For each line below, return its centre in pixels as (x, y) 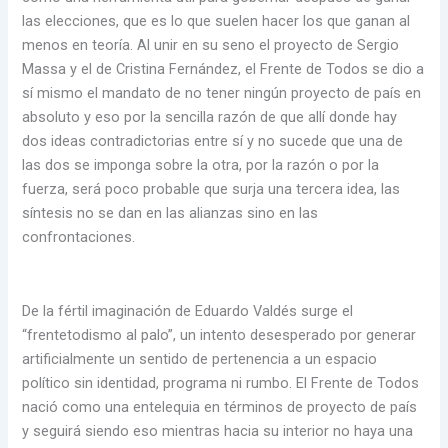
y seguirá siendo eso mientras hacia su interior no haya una (218, 430)
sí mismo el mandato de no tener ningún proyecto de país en (222, 93)
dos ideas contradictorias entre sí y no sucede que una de (213, 141)
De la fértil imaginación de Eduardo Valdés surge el (188, 310)
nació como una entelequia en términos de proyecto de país (220, 406)
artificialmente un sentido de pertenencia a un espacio (200, 358)
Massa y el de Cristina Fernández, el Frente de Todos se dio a (223, 69)
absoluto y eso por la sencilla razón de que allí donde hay (210, 117)
